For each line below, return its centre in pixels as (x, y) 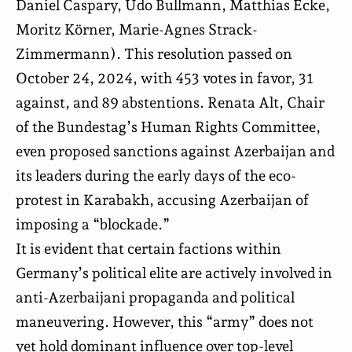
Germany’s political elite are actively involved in (174, 272)
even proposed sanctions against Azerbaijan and (175, 150)
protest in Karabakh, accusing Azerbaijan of (162, 199)
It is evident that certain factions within (148, 248)
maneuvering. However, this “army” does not (165, 321)
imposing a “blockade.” (93, 224)
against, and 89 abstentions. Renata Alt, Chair (170, 102)
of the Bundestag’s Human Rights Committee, (168, 126)
